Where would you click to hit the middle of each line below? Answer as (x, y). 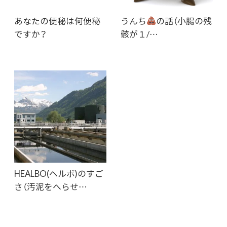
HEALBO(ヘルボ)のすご (59, 174)
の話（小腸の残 (184, 21)
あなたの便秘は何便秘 (57, 21)
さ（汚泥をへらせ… (51, 187)
